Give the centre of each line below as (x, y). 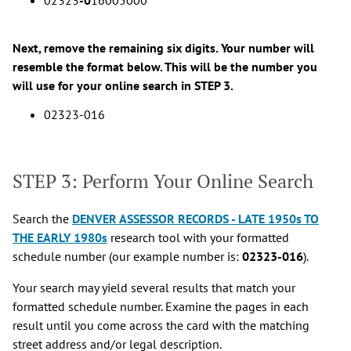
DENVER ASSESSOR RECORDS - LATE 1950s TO (195, 218)
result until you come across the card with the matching (161, 325)
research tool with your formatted (198, 237)
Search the (42, 218)
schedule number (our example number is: (127, 256)
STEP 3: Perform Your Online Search (163, 181)
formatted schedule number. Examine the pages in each (161, 306)
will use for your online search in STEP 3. (123, 85)
